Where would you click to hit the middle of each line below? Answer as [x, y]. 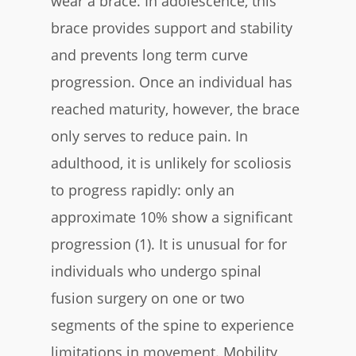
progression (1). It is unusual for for [169, 244]
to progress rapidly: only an [143, 190]
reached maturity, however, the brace [175, 108]
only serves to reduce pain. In [149, 135]
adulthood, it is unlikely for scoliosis [171, 163]
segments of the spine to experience [172, 325]
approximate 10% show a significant [172, 217]
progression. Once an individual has [172, 81]
